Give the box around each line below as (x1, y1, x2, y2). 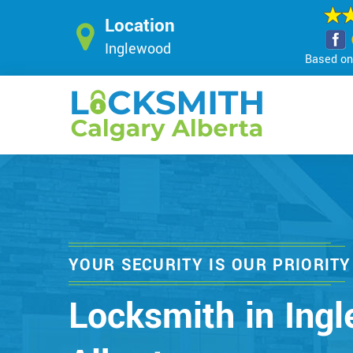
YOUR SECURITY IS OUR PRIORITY (69, 254, 351, 277)
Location (105, 13, 175, 39)
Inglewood (105, 38, 171, 59)
